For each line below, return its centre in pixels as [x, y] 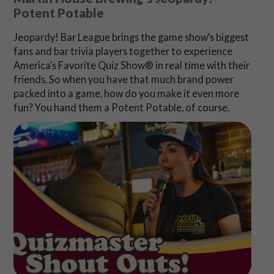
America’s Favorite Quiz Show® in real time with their [131, 65]
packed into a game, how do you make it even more [126, 93]
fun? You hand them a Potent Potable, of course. [121, 107]
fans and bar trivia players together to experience [123, 51]
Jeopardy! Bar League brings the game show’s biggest [131, 37]
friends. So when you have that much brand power [123, 79]
